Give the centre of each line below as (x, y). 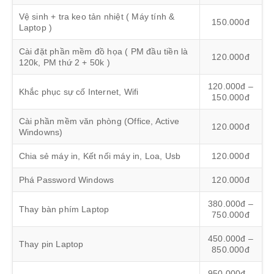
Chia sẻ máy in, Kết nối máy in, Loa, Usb (100, 156)
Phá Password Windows (66, 180)
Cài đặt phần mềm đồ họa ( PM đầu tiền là (103, 51)
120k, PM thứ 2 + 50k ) (64, 62)
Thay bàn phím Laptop (64, 209)
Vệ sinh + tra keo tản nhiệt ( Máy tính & (97, 16)
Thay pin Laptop (51, 244)
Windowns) (41, 132)
